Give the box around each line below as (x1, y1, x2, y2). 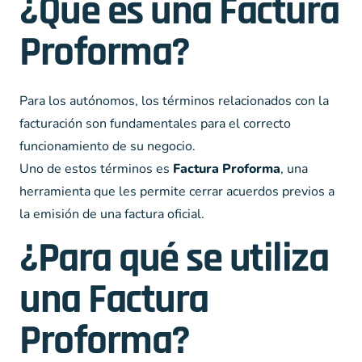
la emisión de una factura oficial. (19, 205, 204, 223)
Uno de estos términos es (19, 160, 173, 178)
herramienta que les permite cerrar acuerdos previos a (19, 183, 335, 200)
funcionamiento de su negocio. (19, 137, 196, 155)
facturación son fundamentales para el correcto (19, 115, 291, 133)
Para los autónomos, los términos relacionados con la (19, 92, 329, 110)
